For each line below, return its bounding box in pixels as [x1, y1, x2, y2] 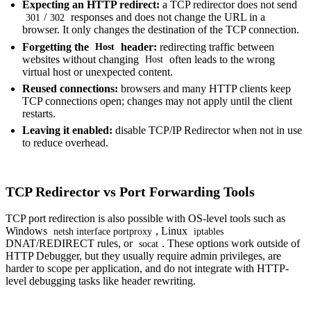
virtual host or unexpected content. [22, 65, 173, 78]
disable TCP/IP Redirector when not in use [112, 124, 302, 137]
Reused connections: [22, 83, 118, 95]
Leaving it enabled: [22, 124, 112, 137]
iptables [194, 226, 224, 237]
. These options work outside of [162, 237, 301, 250]
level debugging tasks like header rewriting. [6, 275, 196, 287]
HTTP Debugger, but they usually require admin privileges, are [6, 250, 281, 262]
